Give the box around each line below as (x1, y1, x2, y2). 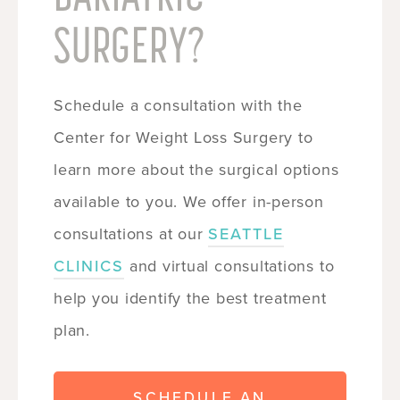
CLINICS (54, 255, 124, 276)
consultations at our (54, 223, 209, 244)
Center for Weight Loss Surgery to (54, 127, 313, 147)
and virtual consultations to (124, 255, 335, 276)
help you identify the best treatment (54, 287, 327, 308)
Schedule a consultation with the (54, 95, 303, 115)
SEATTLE (208, 223, 285, 244)
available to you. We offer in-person (54, 191, 324, 212)
